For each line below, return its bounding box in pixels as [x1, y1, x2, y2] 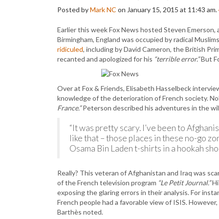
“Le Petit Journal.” [158, 178, 211, 187]
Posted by [57, 5, 90, 14]
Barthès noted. [57, 208, 103, 216]
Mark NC [90, 5, 116, 14]
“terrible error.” [154, 55, 199, 63]
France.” [57, 104, 81, 112]
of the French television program [57, 178, 158, 187]
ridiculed [57, 45, 83, 53]
